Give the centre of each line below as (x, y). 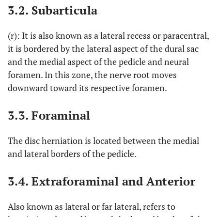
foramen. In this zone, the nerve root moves (92, 74)
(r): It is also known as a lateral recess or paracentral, (108, 35)
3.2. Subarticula (53, 10)
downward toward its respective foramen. (87, 87)
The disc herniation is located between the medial (103, 140)
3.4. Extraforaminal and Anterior (102, 181)
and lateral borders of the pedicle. (72, 153)
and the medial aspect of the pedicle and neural (98, 61)
